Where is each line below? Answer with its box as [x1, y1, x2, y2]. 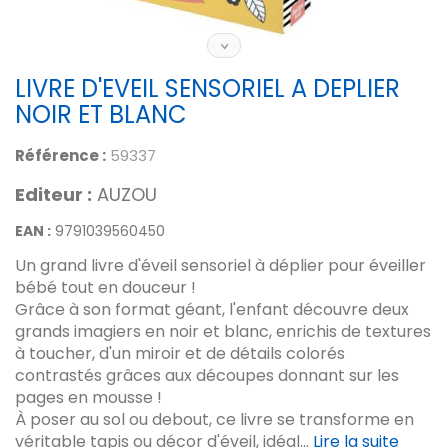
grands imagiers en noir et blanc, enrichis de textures [15, 320, 431, 343]
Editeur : [15, 182, 92, 207]
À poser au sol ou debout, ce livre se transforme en [15, 408, 414, 431]
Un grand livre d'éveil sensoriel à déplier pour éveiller [15, 254, 426, 277]
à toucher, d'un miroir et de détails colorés [15, 342, 345, 365]
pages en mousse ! [15, 386, 162, 409]
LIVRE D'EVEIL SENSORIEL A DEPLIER [15, 72, 400, 105]
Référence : [15, 145, 106, 166]
